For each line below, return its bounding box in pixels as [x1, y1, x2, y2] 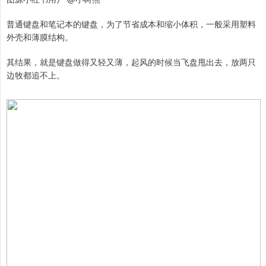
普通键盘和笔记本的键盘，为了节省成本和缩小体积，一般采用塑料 [7, 18, 256, 30]
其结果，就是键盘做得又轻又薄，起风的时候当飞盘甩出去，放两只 [7, 56, 256, 68]
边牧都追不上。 [7, 69, 65, 81]
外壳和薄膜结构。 [7, 31, 73, 43]
